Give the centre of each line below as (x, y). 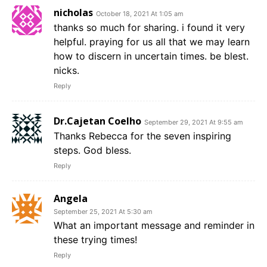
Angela (71, 199)
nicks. (66, 71)
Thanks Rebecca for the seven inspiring (142, 136)
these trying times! (95, 240)
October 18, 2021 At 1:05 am (140, 14)
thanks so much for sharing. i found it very (149, 28)
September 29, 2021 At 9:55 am (194, 122)
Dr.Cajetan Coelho (97, 121)
